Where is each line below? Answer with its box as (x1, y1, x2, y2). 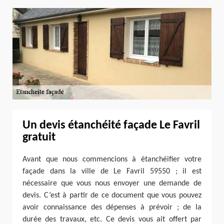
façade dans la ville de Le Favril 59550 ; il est (22, 167, 201, 175)
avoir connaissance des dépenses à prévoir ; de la (22, 203, 201, 211)
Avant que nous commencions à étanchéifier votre (22, 155, 201, 163)
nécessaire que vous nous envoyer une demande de (22, 179, 201, 187)
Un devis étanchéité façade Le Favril (22, 119, 200, 131)
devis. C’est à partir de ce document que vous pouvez (22, 191, 201, 199)
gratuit (22, 131, 55, 143)
